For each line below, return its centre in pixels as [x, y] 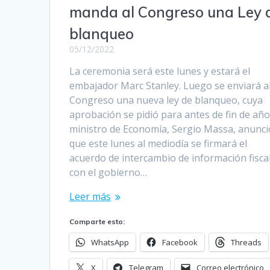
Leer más [90, 196]
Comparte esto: [97, 221]
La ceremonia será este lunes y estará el [160, 71]
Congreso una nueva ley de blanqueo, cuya [166, 100]
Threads [246, 242]
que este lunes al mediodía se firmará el [159, 143]
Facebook [180, 242]
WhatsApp [110, 242]
